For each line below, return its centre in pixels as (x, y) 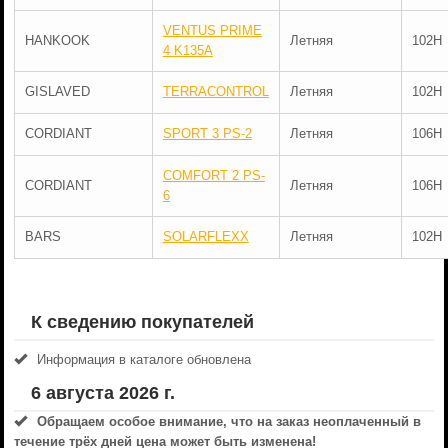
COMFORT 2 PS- (213, 175)
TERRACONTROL (215, 91)
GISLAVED (57, 91)
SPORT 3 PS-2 (207, 133)
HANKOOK (57, 40)
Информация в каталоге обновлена (143, 359)
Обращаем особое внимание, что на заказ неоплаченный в (228, 421)
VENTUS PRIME (212, 30)
